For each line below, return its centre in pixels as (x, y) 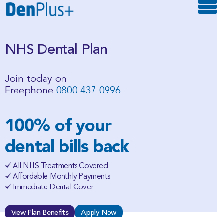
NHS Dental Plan (56, 49)
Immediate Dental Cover (53, 187)
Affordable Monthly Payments (62, 176)
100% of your (58, 125)
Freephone (31, 91)
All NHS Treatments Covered (60, 166)
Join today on (36, 79)
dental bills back (67, 146)
